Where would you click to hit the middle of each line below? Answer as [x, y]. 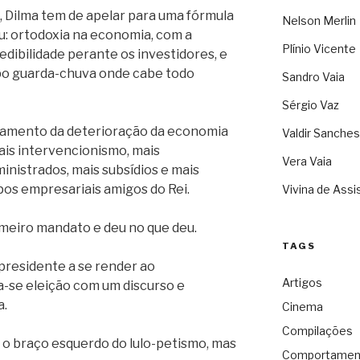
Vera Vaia [307, 162]
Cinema [302, 307]
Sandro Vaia [313, 77]
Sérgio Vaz [310, 105]
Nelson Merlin [319, 21]
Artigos [302, 283]
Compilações [317, 331]
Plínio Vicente [319, 49]
